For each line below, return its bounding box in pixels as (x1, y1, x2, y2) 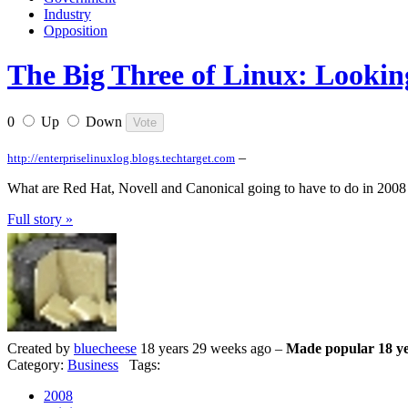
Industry (44, 5, 91, 22)
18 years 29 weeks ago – (137, 341, 286, 357)
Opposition (44, 22, 107, 38)
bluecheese (74, 341, 137, 357)
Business (67, 357, 118, 373)
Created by (7, 341, 74, 357)
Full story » (7, 211, 73, 228)
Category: (7, 357, 67, 373)
